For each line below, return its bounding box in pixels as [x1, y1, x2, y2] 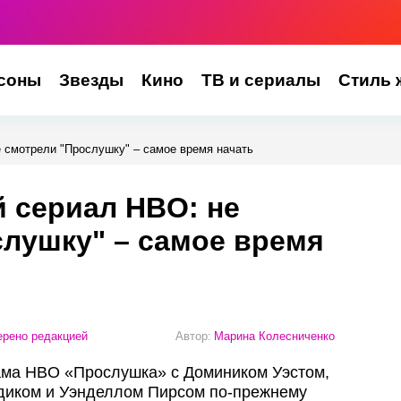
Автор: [175, 328, 211, 343]
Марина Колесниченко [214, 328, 335, 343]
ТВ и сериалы [200, 71, 320, 90]
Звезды [58, 71, 124, 90]
